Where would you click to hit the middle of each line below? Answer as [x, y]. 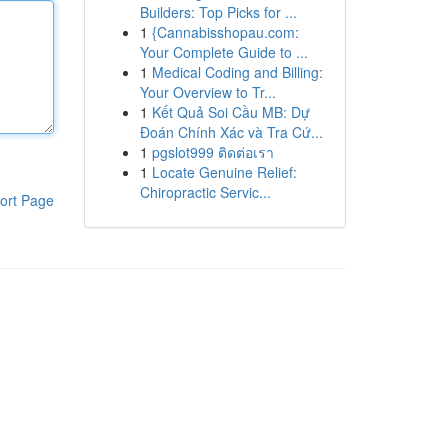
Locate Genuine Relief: [224, 172]
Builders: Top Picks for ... [218, 12]
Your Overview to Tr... [207, 92]
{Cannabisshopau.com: [225, 32]
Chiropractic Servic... [205, 192]
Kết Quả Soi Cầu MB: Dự [230, 112]
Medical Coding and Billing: [237, 72]
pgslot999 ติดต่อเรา [212, 152]
